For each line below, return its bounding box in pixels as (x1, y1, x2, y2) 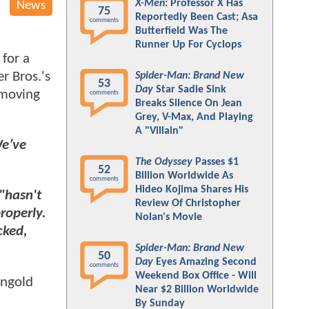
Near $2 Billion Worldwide (135, 284, 259, 295)
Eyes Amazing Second (153, 257, 257, 268)
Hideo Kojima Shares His (135, 184, 248, 195)
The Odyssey (135, 157, 192, 168)
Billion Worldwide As (135, 170, 233, 181)
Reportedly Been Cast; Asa (135, 12, 258, 23)
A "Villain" (135, 126, 183, 137)
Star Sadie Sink (153, 84, 226, 95)
